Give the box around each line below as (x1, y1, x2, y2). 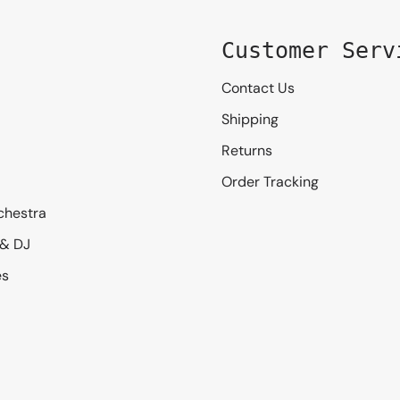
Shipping (221, 109, 279, 129)
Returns (221, 140, 272, 160)
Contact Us (221, 78, 295, 97)
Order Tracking (221, 171, 319, 191)
